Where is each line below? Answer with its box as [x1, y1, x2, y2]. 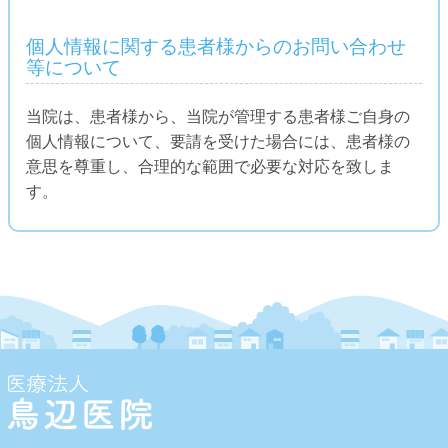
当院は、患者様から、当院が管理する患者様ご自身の [26, 107, 410, 125]
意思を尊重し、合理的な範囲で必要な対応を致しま [26, 157, 394, 175]
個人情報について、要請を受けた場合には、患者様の [26, 132, 410, 150]
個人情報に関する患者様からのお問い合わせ [26, 35, 406, 57]
